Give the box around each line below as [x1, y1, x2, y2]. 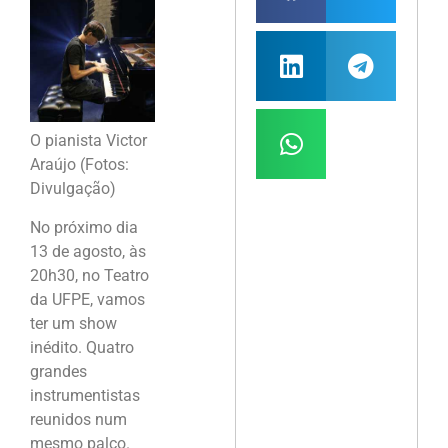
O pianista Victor [30, 131, 147, 151]
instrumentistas [30, 385, 140, 405]
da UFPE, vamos [30, 289, 145, 309]
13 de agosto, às [30, 241, 146, 261]
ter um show [30, 313, 117, 333]
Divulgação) [30, 179, 116, 199]
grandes [30, 361, 87, 381]
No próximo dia [30, 217, 138, 237]
